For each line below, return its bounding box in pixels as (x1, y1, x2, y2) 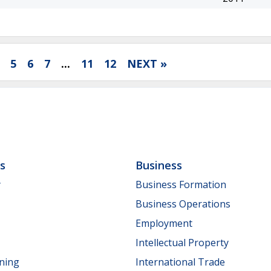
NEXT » (127, 56, 167, 71)
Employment (135, 216, 192, 230)
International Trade (135, 255, 225, 269)
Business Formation (135, 177, 226, 191)
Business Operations (135, 197, 230, 211)
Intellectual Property (135, 235, 229, 249)
